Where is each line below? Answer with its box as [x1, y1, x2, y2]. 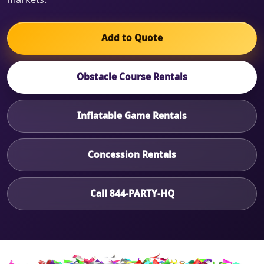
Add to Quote [101, 31, 163, 44]
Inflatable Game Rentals [77, 109, 187, 122]
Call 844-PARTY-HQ [90, 187, 174, 200]
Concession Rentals [88, 148, 176, 161]
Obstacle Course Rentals [77, 70, 187, 83]
